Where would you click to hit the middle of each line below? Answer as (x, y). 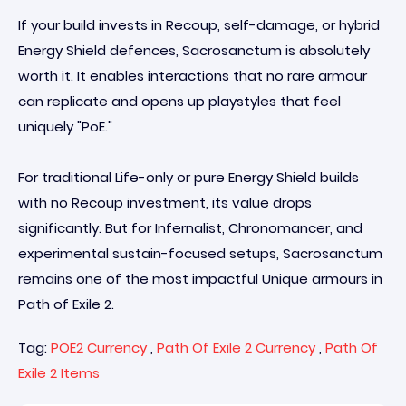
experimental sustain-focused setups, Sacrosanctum (200, 253)
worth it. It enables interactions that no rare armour (193, 76)
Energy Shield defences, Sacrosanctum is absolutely (194, 50)
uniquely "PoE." (65, 126)
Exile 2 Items (59, 373)
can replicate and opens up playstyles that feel (179, 101)
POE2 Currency (99, 348)
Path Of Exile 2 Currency (236, 348)
